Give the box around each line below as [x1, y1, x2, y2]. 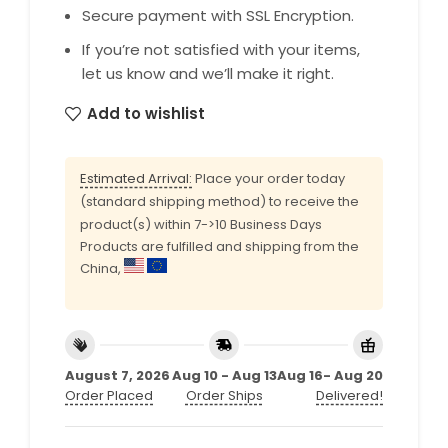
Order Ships [185, 386, 263, 406]
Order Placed [65, 386, 153, 406]
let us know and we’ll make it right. [82, 62, 334, 84]
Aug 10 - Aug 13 [171, 366, 277, 386]
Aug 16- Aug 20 [277, 366, 383, 386]
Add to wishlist [86, 103, 205, 125]
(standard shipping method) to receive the [80, 191, 359, 211]
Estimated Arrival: [80, 168, 192, 188]
